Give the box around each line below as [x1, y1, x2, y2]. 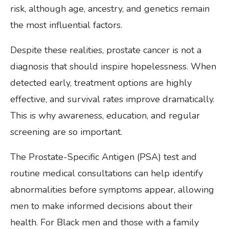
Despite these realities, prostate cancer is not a [10, 43, 201, 56]
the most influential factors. [10, 18, 122, 31]
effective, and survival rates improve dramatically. [10, 93, 215, 105]
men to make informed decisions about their [10, 199, 193, 212]
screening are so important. [10, 125, 122, 138]
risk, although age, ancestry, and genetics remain [10, 2, 210, 15]
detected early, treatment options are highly [10, 76, 192, 89]
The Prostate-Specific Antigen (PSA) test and [10, 150, 197, 163]
